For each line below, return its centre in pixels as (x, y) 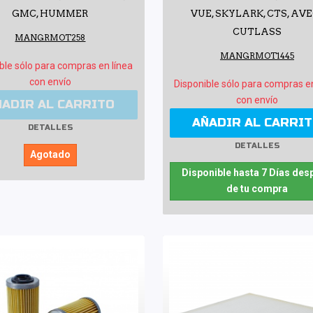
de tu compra (257, 188)
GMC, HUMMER (50, 13)
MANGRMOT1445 (257, 56)
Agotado (50, 154)
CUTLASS (257, 31)
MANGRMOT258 (50, 37)
